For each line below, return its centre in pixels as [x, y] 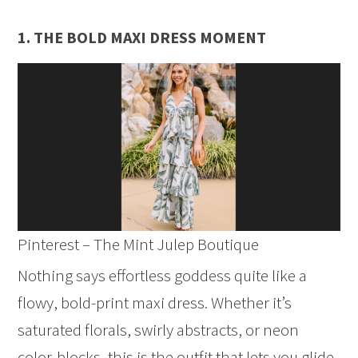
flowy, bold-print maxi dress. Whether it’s [155, 302]
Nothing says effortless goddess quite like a [163, 275]
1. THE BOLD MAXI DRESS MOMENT [142, 38]
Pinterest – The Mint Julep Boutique [139, 244]
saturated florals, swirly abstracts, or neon [159, 329]
